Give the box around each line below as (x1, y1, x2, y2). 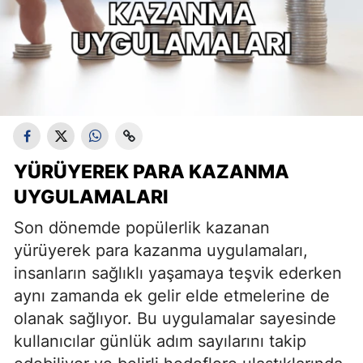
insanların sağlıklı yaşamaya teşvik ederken (14, 263, 342, 283)
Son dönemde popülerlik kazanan (14, 218, 270, 237)
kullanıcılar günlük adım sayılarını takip (14, 331, 306, 351)
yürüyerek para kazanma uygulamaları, (14, 241, 308, 260)
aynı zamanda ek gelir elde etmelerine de (14, 286, 330, 305)
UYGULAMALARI (14, 186, 169, 208)
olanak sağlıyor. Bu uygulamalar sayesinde (14, 309, 336, 328)
